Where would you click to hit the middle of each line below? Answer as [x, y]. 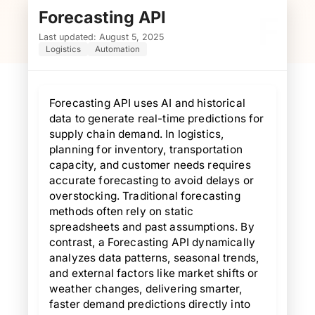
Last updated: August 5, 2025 [101, 37]
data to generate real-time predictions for [157, 118]
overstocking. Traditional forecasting [145, 196]
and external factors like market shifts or [154, 273]
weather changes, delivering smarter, [146, 289]
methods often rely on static [122, 211]
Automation [117, 49]
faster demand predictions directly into [150, 304]
